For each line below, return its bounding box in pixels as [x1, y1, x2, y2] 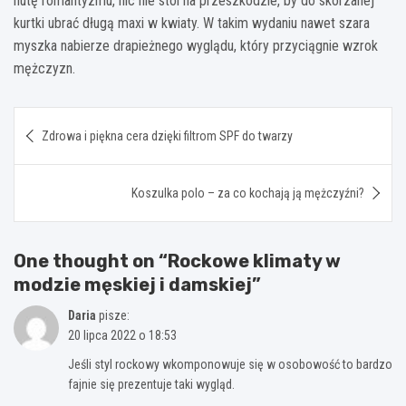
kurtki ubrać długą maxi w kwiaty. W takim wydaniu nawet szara [14, 14, 370, 33]
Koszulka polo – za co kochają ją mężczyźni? [131, 186, 364, 201]
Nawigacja [13, 107, 128, 134]
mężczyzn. [14, 60, 75, 78]
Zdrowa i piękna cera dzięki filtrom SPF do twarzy [42, 129, 293, 144]
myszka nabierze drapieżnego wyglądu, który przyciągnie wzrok [14, 37, 378, 55]
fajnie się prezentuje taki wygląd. [68, 377, 235, 392]
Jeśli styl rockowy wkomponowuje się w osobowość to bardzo [68, 357, 392, 372]
